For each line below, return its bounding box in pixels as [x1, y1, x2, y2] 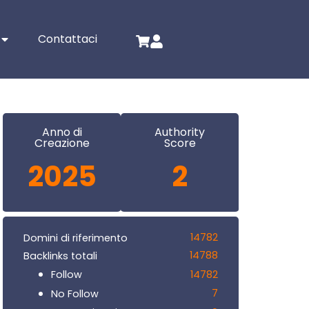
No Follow [51, 286, 99, 301]
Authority [154, 124, 205, 141]
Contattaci [38, 31, 98, 48]
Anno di [41, 124, 82, 141]
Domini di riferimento [23, 230, 128, 245]
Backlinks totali [23, 248, 97, 263]
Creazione [34, 135, 90, 152]
